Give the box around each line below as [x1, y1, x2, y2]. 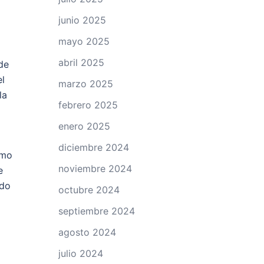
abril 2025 [58, 57, 104, 68]
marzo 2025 [58, 78, 113, 90]
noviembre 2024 [58, 163, 132, 174]
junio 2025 [58, 14, 106, 26]
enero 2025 [58, 120, 110, 132]
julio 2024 [58, 247, 103, 259]
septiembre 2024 [58, 205, 135, 217]
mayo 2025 [58, 35, 110, 47]
